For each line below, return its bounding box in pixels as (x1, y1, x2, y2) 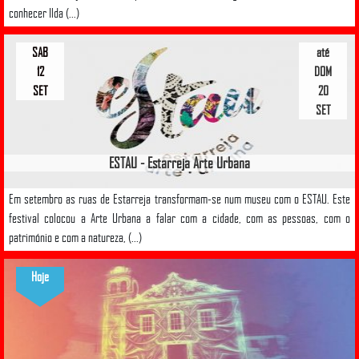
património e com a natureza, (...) (9, 228, 142, 245)
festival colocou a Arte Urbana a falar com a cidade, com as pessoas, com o (9, 209, 350, 226)
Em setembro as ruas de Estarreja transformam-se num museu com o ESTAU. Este (9, 190, 350, 207)
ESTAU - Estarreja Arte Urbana (109, 153, 250, 171)
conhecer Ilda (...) (9, 4, 79, 21)
